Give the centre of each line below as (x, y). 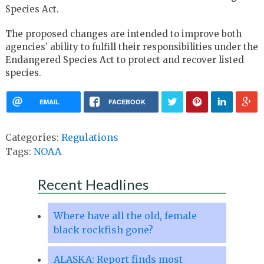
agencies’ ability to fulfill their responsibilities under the (131, 47)
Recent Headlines (93, 184)
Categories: (33, 137)
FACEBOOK (127, 101)
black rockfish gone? (103, 230)
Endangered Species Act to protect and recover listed (124, 60)
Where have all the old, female (125, 215)
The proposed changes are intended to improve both (123, 34)
